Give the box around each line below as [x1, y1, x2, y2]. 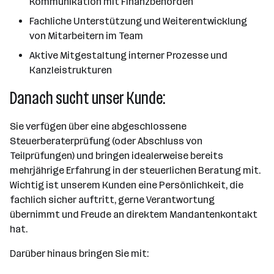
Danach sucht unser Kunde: [10, 88, 165, 108]
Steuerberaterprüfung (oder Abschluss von [10, 135, 202, 147]
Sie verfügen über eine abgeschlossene [10, 120, 187, 132]
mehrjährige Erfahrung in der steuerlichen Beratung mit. [10, 165, 261, 176]
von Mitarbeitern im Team [29, 30, 143, 42]
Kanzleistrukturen [29, 64, 112, 76]
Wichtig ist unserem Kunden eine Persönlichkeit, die [10, 179, 243, 191]
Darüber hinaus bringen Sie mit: [10, 248, 149, 259]
